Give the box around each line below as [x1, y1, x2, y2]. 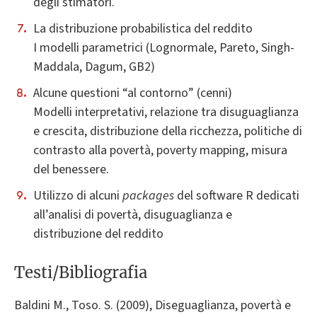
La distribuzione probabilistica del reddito [33, 20, 253, 38]
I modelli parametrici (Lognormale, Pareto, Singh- [33, 39, 294, 57]
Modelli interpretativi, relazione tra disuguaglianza [33, 103, 299, 122]
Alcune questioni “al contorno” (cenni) [33, 84, 232, 103]
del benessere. [33, 161, 109, 179]
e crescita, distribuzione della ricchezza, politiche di [33, 122, 302, 141]
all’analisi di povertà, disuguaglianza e [33, 206, 232, 224]
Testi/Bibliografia [14, 262, 147, 282]
